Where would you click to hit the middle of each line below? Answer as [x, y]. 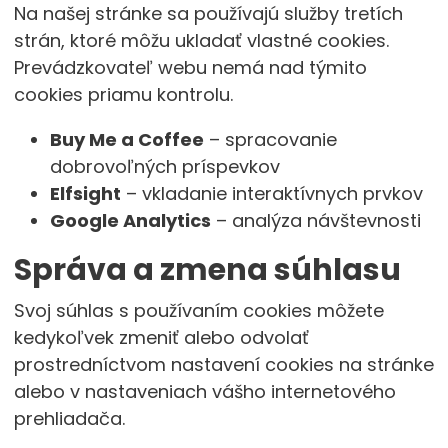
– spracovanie [270, 139]
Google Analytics [130, 220]
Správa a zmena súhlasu [207, 270]
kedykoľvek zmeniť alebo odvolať [161, 337]
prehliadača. [69, 418]
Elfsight [85, 193]
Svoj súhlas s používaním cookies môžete [198, 310]
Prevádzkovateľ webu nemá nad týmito [190, 67]
